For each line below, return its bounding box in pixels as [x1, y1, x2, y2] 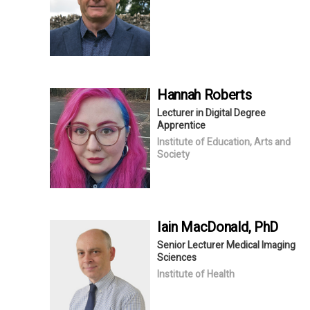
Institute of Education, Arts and [157, 134, 291, 149]
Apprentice [157, 118, 206, 133]
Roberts [203, 84, 252, 105]
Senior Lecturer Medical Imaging [157, 237, 295, 253]
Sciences [157, 250, 197, 265]
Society [157, 147, 190, 162]
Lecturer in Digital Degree [157, 105, 266, 120]
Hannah [157, 84, 204, 105]
